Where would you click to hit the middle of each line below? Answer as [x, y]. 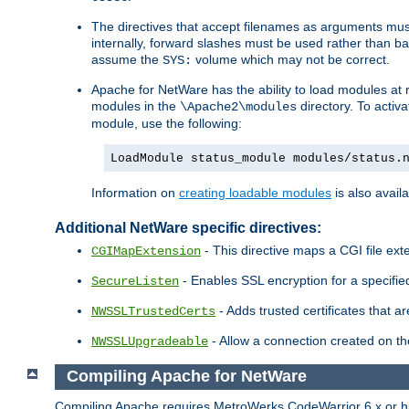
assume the [127, 60]
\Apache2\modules [238, 107]
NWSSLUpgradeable [150, 342]
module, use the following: [167, 124]
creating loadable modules [255, 193]
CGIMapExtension [146, 252]
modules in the [136, 106]
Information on [135, 193]
